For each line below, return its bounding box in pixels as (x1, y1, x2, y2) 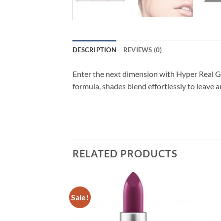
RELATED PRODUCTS (73, 147, 178, 160)
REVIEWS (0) (123, 45, 162, 54)
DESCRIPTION (73, 45, 116, 54)
